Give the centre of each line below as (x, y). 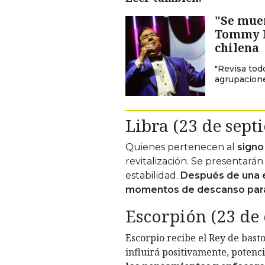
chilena (237, 47)
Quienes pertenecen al (181, 147)
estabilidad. (153, 175)
